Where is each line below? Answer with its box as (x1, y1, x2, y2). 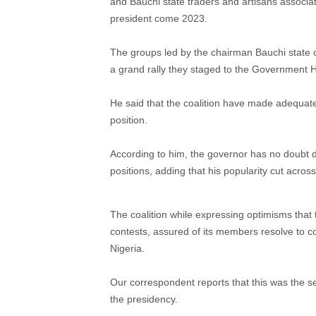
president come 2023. (110, 12, 207, 24)
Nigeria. (110, 242, 145, 254)
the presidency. (110, 293, 178, 305)
